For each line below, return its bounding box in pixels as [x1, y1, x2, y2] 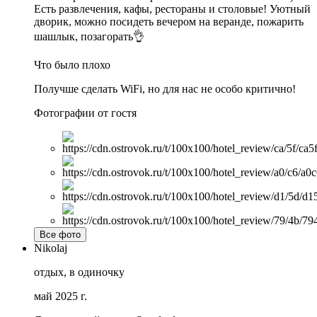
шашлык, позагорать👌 [34, 30, 144, 42]
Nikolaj [34, 241, 67, 254]
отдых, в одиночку [34, 265, 125, 278]
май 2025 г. [34, 289, 87, 302]
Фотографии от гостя [34, 106, 137, 119]
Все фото [40, 229, 81, 240]
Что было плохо [34, 58, 110, 71]
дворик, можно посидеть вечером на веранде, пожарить [34, 15, 304, 28]
